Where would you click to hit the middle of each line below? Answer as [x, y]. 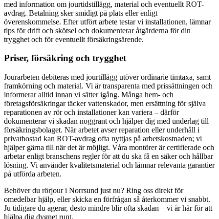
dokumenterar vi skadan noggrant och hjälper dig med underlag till [106, 121]
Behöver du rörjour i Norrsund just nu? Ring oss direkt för [94, 190]
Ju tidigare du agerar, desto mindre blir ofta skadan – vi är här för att [108, 208]
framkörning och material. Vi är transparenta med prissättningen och [108, 86]
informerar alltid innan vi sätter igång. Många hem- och [89, 95]
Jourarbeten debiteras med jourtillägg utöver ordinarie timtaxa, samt [107, 77]
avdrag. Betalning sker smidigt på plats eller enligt [81, 13]
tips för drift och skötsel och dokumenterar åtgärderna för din [97, 30]
